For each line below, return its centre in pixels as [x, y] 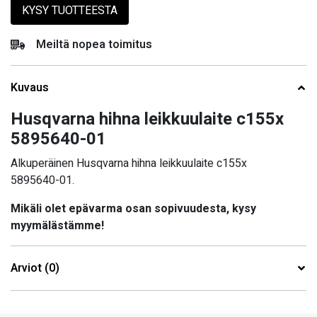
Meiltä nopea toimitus [94, 45]
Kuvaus [30, 88]
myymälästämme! [57, 226]
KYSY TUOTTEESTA [70, 11]
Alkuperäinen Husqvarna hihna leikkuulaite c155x [129, 164]
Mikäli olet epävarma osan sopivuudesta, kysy [133, 209]
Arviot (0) [35, 269]
